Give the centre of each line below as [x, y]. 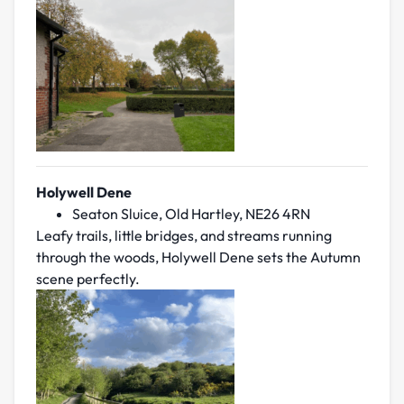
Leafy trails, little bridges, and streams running [184, 236]
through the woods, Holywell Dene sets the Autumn [198, 257]
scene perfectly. [88, 279]
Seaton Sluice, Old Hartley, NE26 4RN [191, 214]
